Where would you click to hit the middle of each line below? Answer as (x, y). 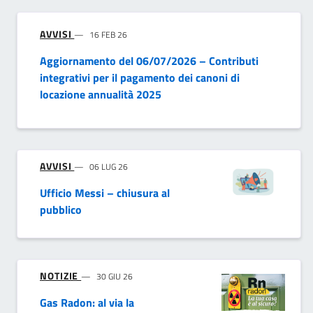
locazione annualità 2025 (101, 94)
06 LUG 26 (109, 166)
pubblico (61, 209)
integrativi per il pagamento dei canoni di (140, 77)
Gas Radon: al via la (87, 302)
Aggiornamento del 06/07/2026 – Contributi (149, 60)
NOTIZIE (61, 275)
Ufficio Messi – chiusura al (105, 192)
